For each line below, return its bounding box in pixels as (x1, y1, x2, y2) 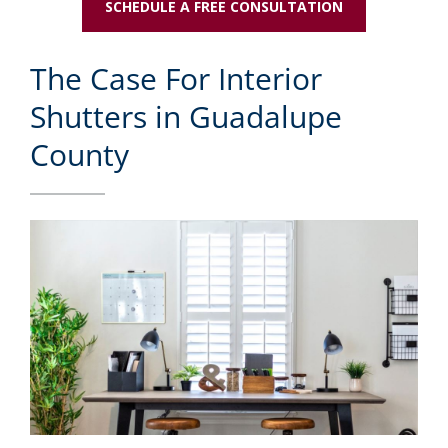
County (30, 133, 129, 175)
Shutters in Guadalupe (30, 95, 342, 137)
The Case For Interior (30, 57, 322, 99)
